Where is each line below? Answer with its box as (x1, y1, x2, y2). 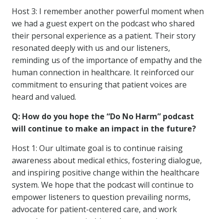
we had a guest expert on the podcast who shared (12, 18, 195, 29)
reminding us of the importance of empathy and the (12, 55, 202, 66)
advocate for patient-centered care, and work (12, 204, 177, 215)
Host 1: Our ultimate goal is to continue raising (12, 143, 183, 153)
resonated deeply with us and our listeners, (12, 43, 170, 53)
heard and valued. (12, 91, 76, 102)
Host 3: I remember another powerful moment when (12, 6, 204, 17)
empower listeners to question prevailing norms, (12, 192, 191, 202)
